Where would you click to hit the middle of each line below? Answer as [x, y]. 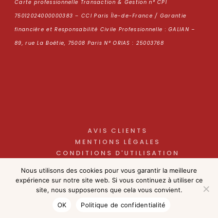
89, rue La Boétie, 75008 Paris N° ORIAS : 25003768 [89, 43]
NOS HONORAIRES [118, 176]
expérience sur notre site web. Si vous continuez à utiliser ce [109, 180]
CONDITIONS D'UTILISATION [118, 153]
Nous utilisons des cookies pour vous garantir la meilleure [109, 170]
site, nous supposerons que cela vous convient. [109, 190]
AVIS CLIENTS [118, 131]
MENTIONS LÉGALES [118, 142]
